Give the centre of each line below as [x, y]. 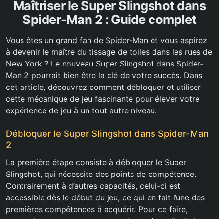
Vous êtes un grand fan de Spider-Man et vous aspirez [107, 40]
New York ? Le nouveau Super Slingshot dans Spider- [105, 64]
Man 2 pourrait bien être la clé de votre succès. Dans [104, 76]
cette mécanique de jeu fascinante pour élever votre [103, 99]
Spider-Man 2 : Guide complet [109, 20]
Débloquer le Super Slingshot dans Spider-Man [107, 134]
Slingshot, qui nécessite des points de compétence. [101, 174]
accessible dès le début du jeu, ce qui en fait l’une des [105, 198]
